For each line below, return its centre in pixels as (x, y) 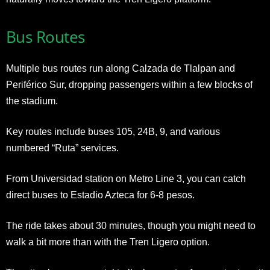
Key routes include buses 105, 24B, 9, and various (113, 131)
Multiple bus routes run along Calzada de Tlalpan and (121, 68)
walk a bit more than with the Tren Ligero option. (108, 242)
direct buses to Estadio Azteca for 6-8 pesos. (100, 195)
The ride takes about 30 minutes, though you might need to (131, 225)
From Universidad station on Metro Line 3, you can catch (126, 178)
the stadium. (32, 101)
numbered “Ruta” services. (62, 148)
